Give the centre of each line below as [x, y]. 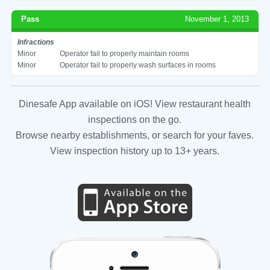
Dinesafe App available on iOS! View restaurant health [135, 104]
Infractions [36, 42]
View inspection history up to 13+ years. [135, 151]
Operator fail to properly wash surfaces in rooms [137, 65]
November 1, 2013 [217, 19]
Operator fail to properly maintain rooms [124, 53]
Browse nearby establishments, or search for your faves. [135, 135]
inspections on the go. [135, 119]
